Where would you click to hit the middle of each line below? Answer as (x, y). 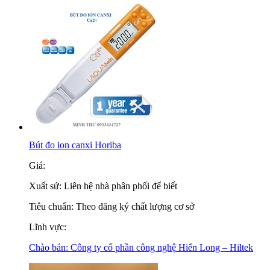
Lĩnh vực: (48, 227)
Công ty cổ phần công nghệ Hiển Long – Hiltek (162, 247)
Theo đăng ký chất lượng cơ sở (135, 206)
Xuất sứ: (46, 186)
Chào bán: (50, 247)
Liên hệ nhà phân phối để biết (121, 186)
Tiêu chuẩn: (52, 206)
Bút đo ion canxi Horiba (75, 145)
